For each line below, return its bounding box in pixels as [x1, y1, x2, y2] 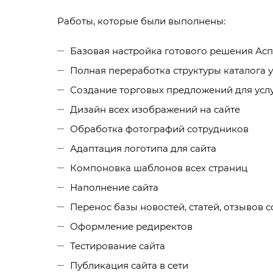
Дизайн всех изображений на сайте [70, 104, 240, 116]
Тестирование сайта [70, 240, 165, 252]
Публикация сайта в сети [70, 260, 188, 272]
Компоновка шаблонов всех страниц [70, 162, 247, 174]
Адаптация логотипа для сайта [70, 143, 216, 155]
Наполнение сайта [70, 182, 158, 194]
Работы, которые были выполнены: [57, 15, 225, 27]
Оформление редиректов [70, 221, 193, 233]
